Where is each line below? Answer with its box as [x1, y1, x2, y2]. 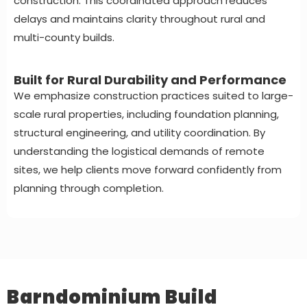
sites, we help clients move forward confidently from [14, 162, 282, 177]
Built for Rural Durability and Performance [14, 71, 286, 88]
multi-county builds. [14, 29, 114, 45]
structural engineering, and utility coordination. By [14, 125, 265, 140]
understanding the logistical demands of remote [14, 143, 265, 158]
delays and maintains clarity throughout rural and [14, 11, 265, 26]
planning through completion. [14, 180, 164, 195]
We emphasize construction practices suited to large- [14, 88, 293, 103]
